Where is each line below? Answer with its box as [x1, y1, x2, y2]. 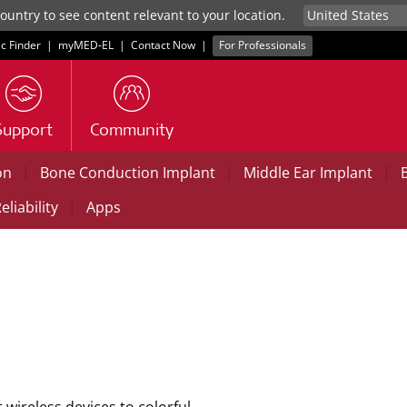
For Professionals [219, 37, 307, 53]
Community [90, 124, 174, 140]
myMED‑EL [58, 37, 114, 53]
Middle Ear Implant [243, 163, 372, 183]
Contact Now [131, 37, 195, 53]
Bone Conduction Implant [40, 163, 215, 183]
